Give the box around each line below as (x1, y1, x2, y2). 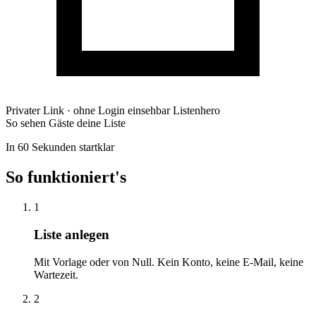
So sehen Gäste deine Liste (6, 117, 126, 130)
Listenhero (173, 104, 220, 117)
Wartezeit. (34, 268, 78, 281)
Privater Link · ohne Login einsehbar (6, 104, 173, 117)
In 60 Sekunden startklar (6, 141, 114, 154)
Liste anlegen (34, 226, 109, 242)
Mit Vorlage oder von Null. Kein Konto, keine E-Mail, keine (34, 255, 303, 268)
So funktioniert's (6, 168, 126, 187)
